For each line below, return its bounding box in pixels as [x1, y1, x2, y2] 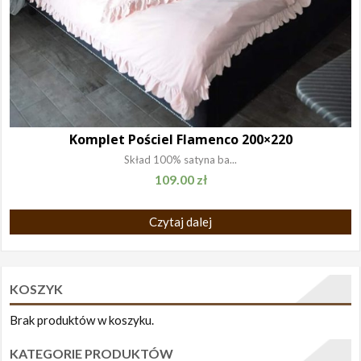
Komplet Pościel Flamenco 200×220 [68, 131, 293, 149]
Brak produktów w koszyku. [10, 312, 155, 327]
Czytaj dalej [149, 214, 212, 229]
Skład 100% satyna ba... [124, 153, 237, 167]
